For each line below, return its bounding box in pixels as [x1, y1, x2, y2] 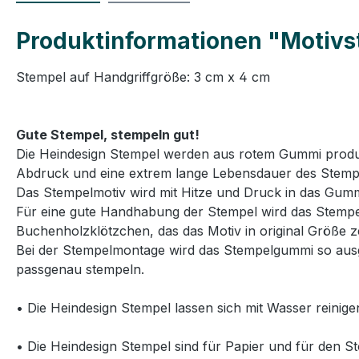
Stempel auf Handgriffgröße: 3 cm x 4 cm [16, 68, 270, 85]
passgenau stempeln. [16, 260, 144, 277]
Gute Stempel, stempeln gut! [16, 126, 200, 143]
